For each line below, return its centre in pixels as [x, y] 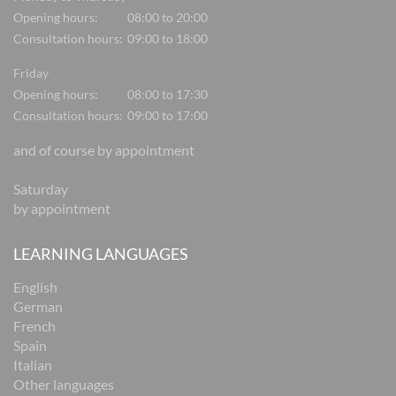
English [35, 287]
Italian [33, 365]
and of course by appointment [104, 150]
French [34, 326]
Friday [31, 73]
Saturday [41, 189]
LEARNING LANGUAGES [101, 254]
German [38, 307]
